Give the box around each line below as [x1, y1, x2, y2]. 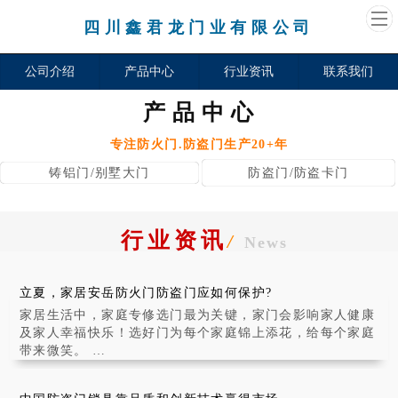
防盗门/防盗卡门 [248, 166, 349, 179]
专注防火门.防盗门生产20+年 [109, 138, 289, 151]
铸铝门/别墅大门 [49, 166, 150, 179]
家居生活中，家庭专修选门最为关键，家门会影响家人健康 [19, 308, 376, 322]
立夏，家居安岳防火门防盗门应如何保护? [19, 286, 273, 299]
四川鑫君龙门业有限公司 [84, 19, 314, 36]
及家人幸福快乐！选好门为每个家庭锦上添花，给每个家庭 [19, 326, 376, 339]
